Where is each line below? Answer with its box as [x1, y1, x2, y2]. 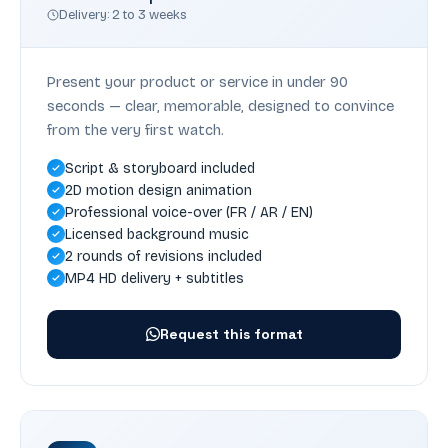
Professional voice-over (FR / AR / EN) [65, 203, 313, 221]
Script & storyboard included [65, 159, 255, 177]
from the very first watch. [47, 120, 224, 139]
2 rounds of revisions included [65, 247, 262, 265]
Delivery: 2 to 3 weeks [59, 6, 187, 22]
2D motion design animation [65, 181, 252, 199]
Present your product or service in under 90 [47, 72, 348, 91]
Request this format [159, 324, 303, 343]
